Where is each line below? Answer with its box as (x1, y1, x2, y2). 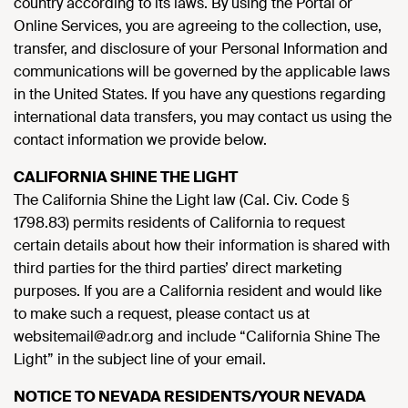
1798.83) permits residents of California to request (14, 213, 345, 232)
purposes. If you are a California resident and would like (14, 281, 382, 301)
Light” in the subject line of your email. (14, 350, 266, 369)
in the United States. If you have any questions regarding (14, 85, 386, 104)
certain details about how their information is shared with (14, 236, 390, 255)
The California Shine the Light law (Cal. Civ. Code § (14, 190, 350, 209)
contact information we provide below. (14, 130, 267, 149)
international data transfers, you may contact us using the (14, 107, 392, 127)
